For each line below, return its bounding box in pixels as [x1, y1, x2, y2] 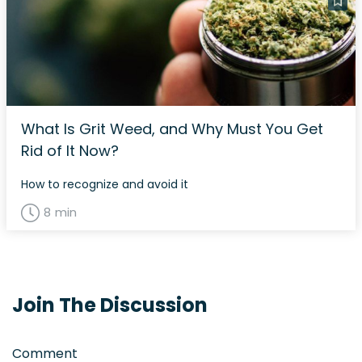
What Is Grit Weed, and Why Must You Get [21, 118, 323, 139]
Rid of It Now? [21, 140, 119, 161]
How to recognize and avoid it [21, 175, 188, 192]
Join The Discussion [12, 291, 208, 318]
